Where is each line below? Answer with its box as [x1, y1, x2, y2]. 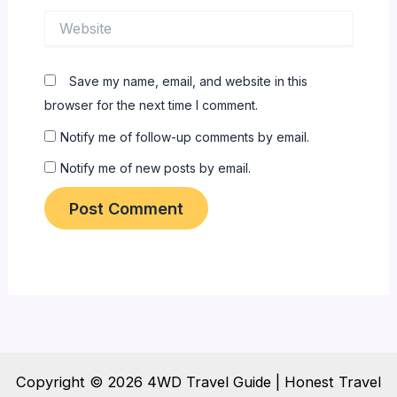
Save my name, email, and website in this [68, 74, 307, 90]
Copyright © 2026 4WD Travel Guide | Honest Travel [16, 373, 381, 392]
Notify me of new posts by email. [59, 160, 251, 175]
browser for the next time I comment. [43, 97, 258, 113]
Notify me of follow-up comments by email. [59, 128, 309, 144]
